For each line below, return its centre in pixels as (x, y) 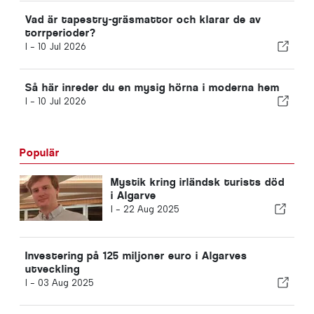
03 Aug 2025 (66, 283)
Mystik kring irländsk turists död (197, 182)
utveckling (53, 269)
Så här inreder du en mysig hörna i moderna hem (152, 88)
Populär (40, 153)
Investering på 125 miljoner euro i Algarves (136, 256)
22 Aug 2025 (151, 210)
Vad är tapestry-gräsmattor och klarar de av (143, 20)
